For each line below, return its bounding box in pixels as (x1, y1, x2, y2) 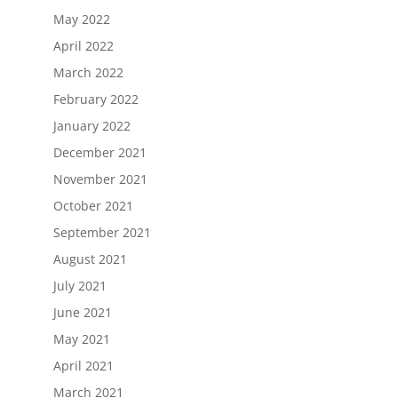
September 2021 (52, 224, 151, 241)
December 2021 (52, 144, 147, 161)
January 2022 (52, 117, 131, 134)
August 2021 (52, 251, 127, 267)
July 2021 (52, 277, 107, 294)
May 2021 (52, 330, 110, 347)
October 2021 (52, 197, 133, 214)
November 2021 (52, 171, 147, 187)
